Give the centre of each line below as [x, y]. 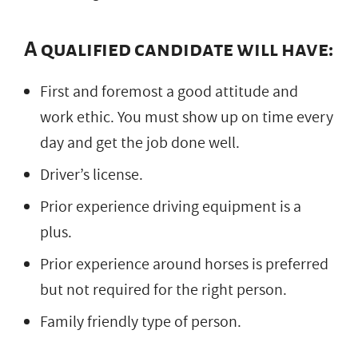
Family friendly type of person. [141, 322]
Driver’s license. [91, 175]
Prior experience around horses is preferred [184, 264]
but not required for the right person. [163, 290]
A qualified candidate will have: [179, 49]
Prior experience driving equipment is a [171, 207]
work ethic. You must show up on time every [187, 117]
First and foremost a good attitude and [169, 91]
